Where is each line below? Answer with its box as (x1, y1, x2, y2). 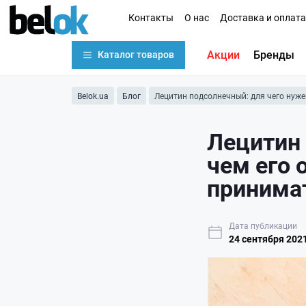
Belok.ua (77, 90, 109, 101)
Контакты (128, 10, 173, 24)
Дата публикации (229, 219, 297, 231)
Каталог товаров (98, 48, 174, 61)
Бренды (253, 47, 294, 61)
